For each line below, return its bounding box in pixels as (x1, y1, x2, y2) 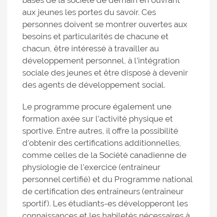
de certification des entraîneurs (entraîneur (22, 186, 184, 197)
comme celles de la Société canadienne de (22, 150, 186, 160)
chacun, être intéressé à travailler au (22, 44, 159, 54)
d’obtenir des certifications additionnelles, (22, 138, 181, 148)
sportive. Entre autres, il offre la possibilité (22, 126, 178, 136)
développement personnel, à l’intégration (22, 56, 180, 66)
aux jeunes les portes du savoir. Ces (22, 7, 156, 17)
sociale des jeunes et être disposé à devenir (22, 68, 188, 78)
